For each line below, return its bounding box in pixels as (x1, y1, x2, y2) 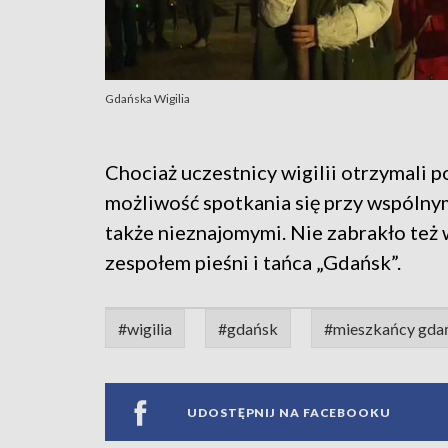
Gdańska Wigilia (105, 91, 190, 107)
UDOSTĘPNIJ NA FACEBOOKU (187, 404, 391, 420)
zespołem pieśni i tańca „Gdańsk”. (105, 250, 401, 275)
